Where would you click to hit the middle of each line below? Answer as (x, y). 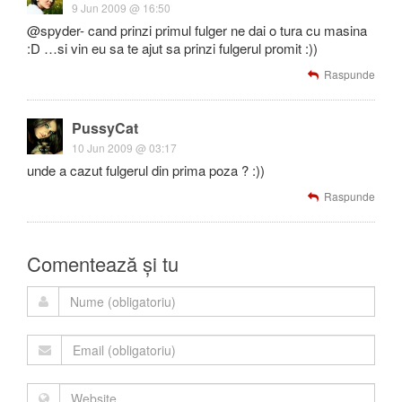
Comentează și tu (103, 263)
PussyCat (105, 128)
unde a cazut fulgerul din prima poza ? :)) (146, 170)
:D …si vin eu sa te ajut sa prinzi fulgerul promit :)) (172, 48)
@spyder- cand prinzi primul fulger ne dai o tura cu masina (197, 30)
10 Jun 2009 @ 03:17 (124, 148)
